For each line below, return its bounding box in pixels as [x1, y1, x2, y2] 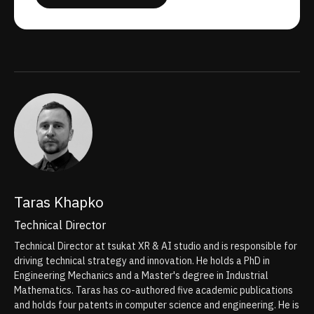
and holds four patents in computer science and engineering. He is [14, 299, 299, 312]
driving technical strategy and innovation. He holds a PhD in [14, 254, 270, 268]
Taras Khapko [14, 192, 104, 212]
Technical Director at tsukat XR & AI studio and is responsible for [14, 240, 297, 253]
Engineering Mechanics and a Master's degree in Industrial [14, 269, 268, 282]
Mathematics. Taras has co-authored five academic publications [14, 284, 293, 297]
